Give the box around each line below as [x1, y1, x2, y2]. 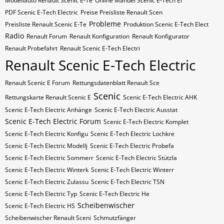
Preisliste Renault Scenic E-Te [5, 20, 86, 28]
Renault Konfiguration [69, 32, 129, 40]
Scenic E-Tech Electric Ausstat [94, 105, 177, 114]
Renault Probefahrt [5, 44, 57, 52]
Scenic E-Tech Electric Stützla [96, 153, 177, 162]
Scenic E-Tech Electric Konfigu [5, 129, 88, 138]
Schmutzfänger [93, 213, 136, 222]
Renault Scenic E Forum [5, 78, 70, 87]
